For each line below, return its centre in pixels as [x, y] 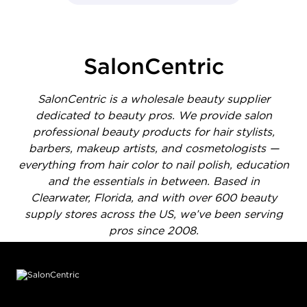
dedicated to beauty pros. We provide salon [153, 115]
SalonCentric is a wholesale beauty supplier [153, 98]
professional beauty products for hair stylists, [153, 131]
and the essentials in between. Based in [153, 181]
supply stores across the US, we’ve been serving [153, 213]
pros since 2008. [153, 230]
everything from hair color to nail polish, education [153, 164]
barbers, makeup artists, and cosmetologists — [153, 148]
